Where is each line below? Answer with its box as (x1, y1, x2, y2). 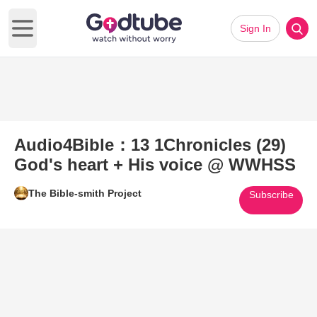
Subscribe (248, 189, 294, 200)
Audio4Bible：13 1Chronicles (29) (14, 135, 286, 154)
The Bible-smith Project (28, 188, 142, 199)
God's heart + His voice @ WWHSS (14, 155, 296, 174)
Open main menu (21, 29, 108, 42)
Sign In (240, 23, 271, 34)
